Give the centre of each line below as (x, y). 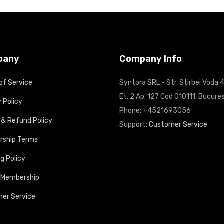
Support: (134, 125)
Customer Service (178, 125)
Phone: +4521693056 (155, 111)
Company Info (151, 59)
